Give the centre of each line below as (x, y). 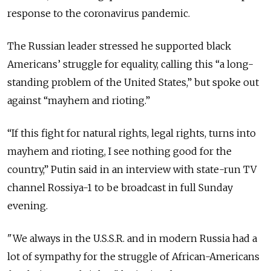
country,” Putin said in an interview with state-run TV (132, 169)
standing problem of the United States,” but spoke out (133, 82)
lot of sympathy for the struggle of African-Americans (133, 256)
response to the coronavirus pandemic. (99, 13)
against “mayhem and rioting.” (79, 100)
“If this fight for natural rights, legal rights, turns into (132, 133)
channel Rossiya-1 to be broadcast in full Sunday (120, 187)
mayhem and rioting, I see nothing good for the (119, 151)
